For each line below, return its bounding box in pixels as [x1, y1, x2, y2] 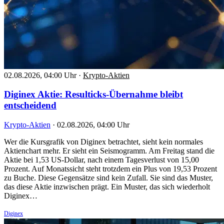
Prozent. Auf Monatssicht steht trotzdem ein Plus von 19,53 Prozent [4, 164, 217, 173]
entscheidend [4, 100, 56, 111]
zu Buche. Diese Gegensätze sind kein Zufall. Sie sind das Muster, [4, 173, 213, 182]
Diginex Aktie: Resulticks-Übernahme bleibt [4, 89, 183, 100]
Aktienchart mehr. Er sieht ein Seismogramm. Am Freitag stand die [4, 146, 214, 155]
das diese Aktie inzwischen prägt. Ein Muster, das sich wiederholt [4, 182, 210, 191]
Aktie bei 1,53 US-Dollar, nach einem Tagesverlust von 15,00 [4, 155, 199, 164]
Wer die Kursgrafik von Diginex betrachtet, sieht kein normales [4, 137, 203, 146]
